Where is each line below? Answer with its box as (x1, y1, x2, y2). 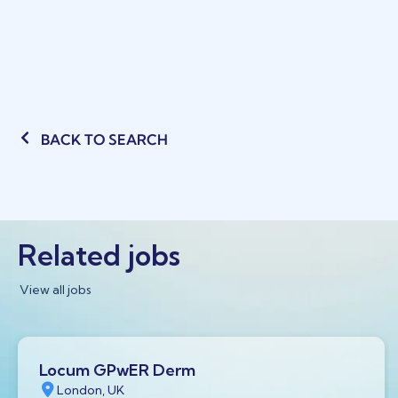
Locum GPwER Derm (39, 359, 195, 380)
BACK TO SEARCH (41, 131, 168, 149)
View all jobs (20, 282, 92, 298)
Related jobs (18, 238, 180, 274)
